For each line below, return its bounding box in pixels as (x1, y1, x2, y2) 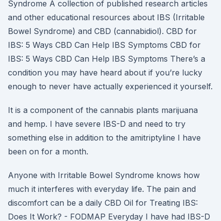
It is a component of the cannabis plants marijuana (8, 105, 198, 115)
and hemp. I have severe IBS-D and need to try (8, 119, 185, 129)
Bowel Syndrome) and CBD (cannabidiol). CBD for (8, 26, 197, 36)
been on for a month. (8, 147, 88, 156)
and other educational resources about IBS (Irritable (8, 12, 205, 22)
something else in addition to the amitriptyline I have (8, 133, 201, 143)
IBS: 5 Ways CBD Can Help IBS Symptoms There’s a (8, 54, 205, 64)
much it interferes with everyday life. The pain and (8, 184, 196, 194)
